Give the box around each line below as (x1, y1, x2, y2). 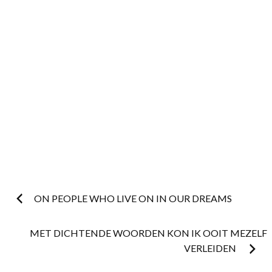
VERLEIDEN (184, 242, 238, 254)
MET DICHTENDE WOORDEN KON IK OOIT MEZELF (30, 227, 267, 239)
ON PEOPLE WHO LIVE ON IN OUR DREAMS (34, 192, 232, 205)
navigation (4, 225, 69, 254)
